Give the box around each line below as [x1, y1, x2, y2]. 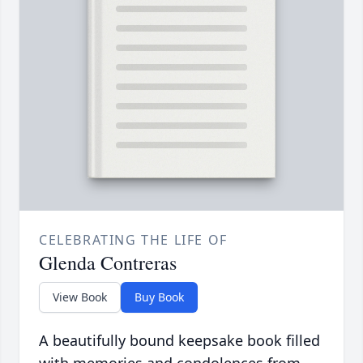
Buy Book [135, 289, 184, 305]
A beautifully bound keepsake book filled [39, 331, 320, 351]
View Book [53, 289, 107, 305]
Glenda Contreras [39, 250, 177, 276]
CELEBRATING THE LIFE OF [39, 231, 228, 250]
